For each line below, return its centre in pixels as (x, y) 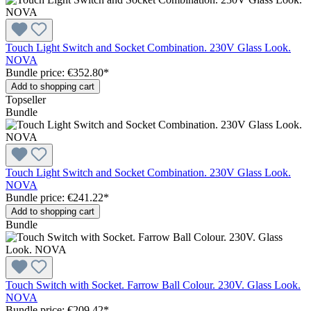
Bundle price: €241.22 (54, 197)
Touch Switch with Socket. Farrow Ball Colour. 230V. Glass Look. (153, 285)
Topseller (26, 99)
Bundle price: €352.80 (54, 72)
